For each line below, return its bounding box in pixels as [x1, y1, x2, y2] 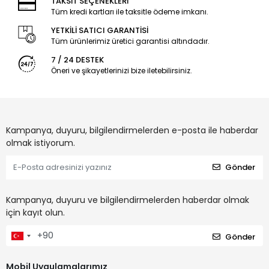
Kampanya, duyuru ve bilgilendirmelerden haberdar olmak [6, 193, 249, 206]
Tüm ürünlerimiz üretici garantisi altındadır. [50, 35, 210, 46]
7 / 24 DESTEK [50, 53, 104, 65]
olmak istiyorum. [6, 136, 75, 149]
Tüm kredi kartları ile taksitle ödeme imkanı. [50, 6, 208, 17]
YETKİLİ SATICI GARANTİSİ [50, 24, 148, 36]
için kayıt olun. [6, 206, 65, 219]
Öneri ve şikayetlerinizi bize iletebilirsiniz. [50, 65, 192, 76]
